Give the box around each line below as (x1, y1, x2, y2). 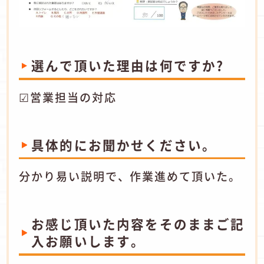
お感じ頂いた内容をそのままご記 (31, 214, 245, 233)
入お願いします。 (31, 231, 146, 250)
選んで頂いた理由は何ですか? (31, 56, 225, 75)
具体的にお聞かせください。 (31, 135, 217, 154)
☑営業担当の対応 (19, 88, 117, 105)
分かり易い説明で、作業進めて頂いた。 (19, 168, 241, 185)
